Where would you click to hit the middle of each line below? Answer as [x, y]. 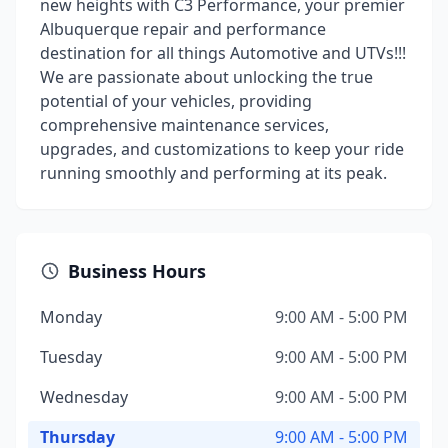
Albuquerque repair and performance [183, 29]
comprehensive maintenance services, [184, 125]
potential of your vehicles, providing [176, 101]
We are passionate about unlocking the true [206, 77]
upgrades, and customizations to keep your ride [222, 149]
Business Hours [137, 271]
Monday [71, 317]
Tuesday [71, 357]
